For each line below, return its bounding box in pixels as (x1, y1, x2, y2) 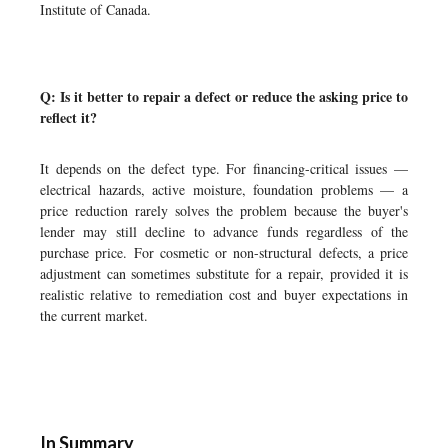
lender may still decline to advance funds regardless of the (40, 222, 408, 241)
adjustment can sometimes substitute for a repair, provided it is (40, 264, 408, 283)
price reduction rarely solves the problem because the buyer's (40, 201, 408, 220)
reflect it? (40, 107, 97, 128)
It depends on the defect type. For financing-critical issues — (40, 159, 408, 178)
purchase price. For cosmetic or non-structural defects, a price (40, 243, 408, 262)
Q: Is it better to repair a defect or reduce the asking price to (40, 86, 408, 107)
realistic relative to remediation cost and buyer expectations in (40, 285, 408, 304)
